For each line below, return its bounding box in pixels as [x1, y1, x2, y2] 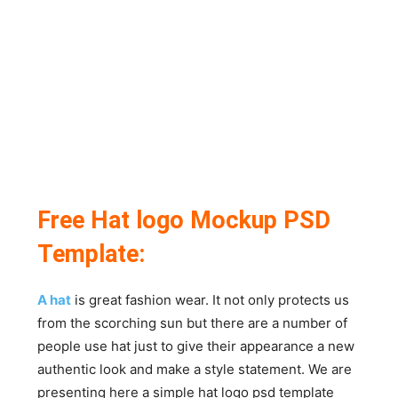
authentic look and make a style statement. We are [37, 360, 353, 378]
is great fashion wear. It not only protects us [71, 291, 350, 308]
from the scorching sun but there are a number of [37, 314, 348, 331]
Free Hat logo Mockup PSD [37, 205, 331, 235]
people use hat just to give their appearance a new [37, 337, 355, 354]
